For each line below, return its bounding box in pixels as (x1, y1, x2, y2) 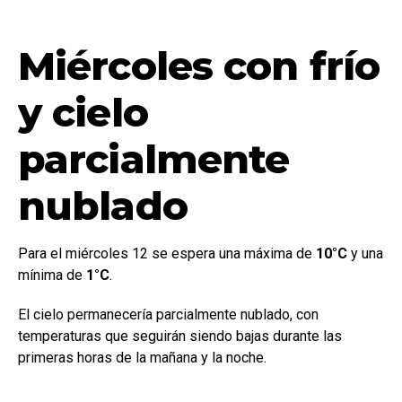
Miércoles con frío (18, 41, 380, 91)
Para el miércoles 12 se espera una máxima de (18, 245, 316, 263)
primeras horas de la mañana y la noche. (18, 349, 267, 367)
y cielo (18, 88, 148, 137)
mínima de (18, 267, 86, 284)
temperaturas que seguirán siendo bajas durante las (18, 328, 342, 345)
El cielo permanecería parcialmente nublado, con (18, 306, 319, 324)
